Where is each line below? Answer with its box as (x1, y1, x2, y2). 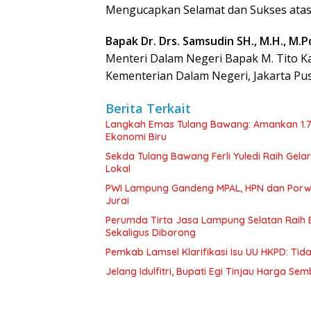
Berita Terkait (106, 100, 191, 117)
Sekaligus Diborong (106, 226, 196, 239)
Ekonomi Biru (106, 131, 167, 143)
